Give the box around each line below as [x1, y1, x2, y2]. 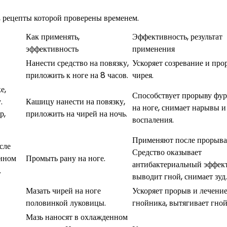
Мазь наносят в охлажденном [26, 211, 128, 223]
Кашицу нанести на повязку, [26, 95, 125, 107]
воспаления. [132, 113, 174, 126]
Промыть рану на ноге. [26, 152, 105, 164]
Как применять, [26, 30, 80, 43]
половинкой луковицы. [26, 197, 106, 209]
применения [132, 43, 175, 55]
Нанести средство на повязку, [26, 57, 129, 69]
